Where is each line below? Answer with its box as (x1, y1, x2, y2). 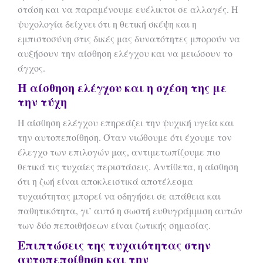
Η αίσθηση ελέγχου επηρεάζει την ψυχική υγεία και (18, 116, 234, 129)
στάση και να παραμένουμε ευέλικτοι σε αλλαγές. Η (18, 3, 238, 15)
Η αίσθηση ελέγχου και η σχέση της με (18, 79, 227, 96)
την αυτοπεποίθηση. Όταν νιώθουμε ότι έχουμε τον (18, 131, 232, 143)
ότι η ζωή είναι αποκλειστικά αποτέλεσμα (18, 175, 193, 187)
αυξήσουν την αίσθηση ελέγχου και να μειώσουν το (18, 47, 232, 59)
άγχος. (18, 62, 45, 74)
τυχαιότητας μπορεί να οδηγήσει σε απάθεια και (18, 190, 221, 202)
